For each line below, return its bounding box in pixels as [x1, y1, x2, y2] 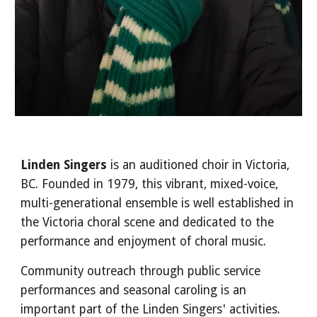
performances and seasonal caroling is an [21, 283, 247, 298]
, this [135, 177, 163, 192]
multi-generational [21, 196, 122, 211]
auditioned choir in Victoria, [139, 158, 290, 173]
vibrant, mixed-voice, [162, 177, 279, 192]
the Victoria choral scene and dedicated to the [21, 215, 275, 230]
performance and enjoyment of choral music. [21, 234, 267, 249]
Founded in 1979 [42, 177, 136, 192]
